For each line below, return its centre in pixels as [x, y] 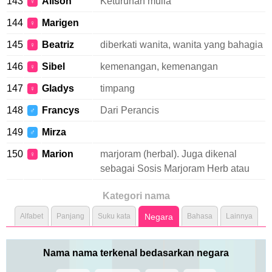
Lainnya [239, 216]
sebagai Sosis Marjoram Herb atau [175, 168]
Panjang [70, 216]
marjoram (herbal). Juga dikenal [168, 154]
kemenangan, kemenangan [159, 66]
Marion [58, 154]
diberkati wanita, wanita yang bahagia [182, 45]
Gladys [58, 88]
